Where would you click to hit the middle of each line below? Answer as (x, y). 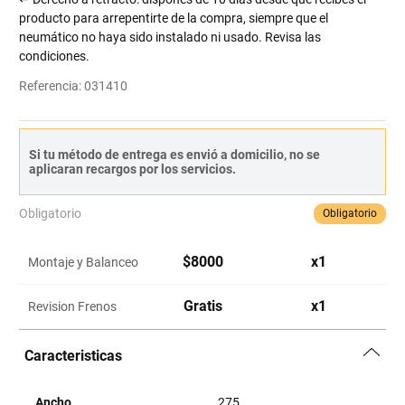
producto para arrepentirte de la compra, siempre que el (174, 18)
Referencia (49, 86)
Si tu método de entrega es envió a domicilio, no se (175, 155)
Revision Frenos (73, 306)
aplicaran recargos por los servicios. (133, 169)
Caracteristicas (74, 356)
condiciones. (55, 56)
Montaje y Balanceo (84, 262)
